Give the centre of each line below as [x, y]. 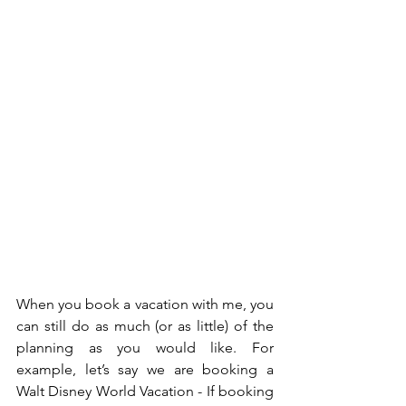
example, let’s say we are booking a [145, 369]
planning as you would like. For [145, 347]
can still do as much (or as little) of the [145, 325]
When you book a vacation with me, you [145, 304]
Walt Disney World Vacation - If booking [145, 391]
